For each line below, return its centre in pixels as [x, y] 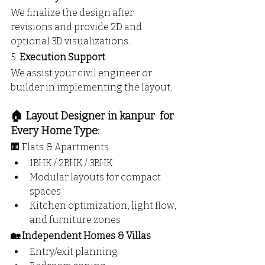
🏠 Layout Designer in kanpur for [93, 116]
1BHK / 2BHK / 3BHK [71, 163]
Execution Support [62, 57]
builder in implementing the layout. [91, 88]
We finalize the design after [73, 13]
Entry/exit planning [74, 252]
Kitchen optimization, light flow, [104, 206]
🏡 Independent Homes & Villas [81, 236]
